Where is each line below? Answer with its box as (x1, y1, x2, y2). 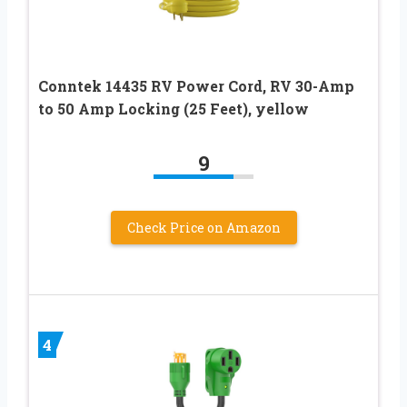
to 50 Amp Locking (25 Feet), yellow (38, 98, 309, 118)
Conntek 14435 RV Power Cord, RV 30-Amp (38, 75, 354, 95)
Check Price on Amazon (126, 218, 281, 236)
